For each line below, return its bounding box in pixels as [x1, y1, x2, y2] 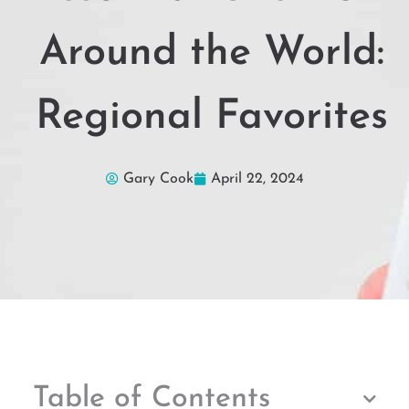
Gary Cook [122, 172, 194, 187]
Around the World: [39, 33, 384, 75]
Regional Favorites [36, 97, 388, 139]
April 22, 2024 [210, 172, 304, 187]
